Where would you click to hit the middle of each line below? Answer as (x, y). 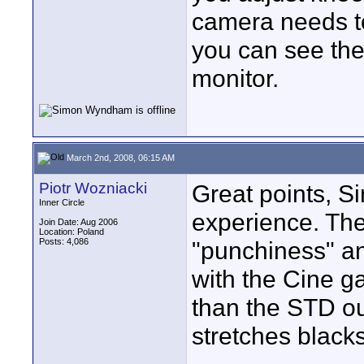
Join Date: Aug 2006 (78, 222)
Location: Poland (71, 232)
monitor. (235, 78)
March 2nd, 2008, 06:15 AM (119, 157)
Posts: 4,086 (64, 241)
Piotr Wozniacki (93, 188)
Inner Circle (62, 202)
